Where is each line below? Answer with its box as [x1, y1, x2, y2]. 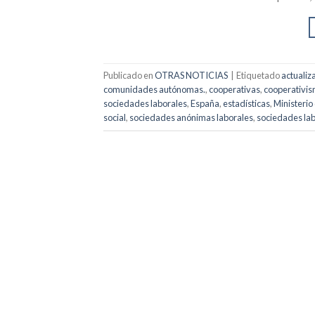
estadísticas [223, 98, 270, 110]
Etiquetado [236, 70, 281, 82]
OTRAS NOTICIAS [155, 70, 228, 82]
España [191, 98, 219, 110]
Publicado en [103, 70, 155, 82]
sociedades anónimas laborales [129, 112, 253, 124]
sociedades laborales [103, 98, 187, 110]
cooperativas [209, 84, 260, 96]
